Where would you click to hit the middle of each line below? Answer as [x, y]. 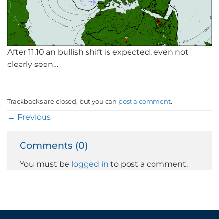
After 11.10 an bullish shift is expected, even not [98, 52]
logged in [90, 164]
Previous [33, 117]
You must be [45, 164]
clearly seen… [33, 64]
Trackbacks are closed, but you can [63, 101]
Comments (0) [55, 145]
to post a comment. [148, 164]
